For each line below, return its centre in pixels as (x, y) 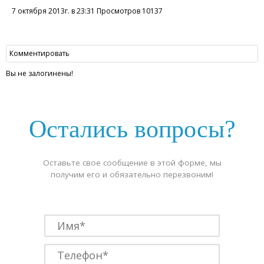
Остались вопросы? (132, 129)
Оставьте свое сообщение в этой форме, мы (132, 163)
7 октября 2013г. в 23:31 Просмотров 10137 (87, 11)
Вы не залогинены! (39, 73)
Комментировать (39, 53)
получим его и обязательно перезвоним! (132, 174)
